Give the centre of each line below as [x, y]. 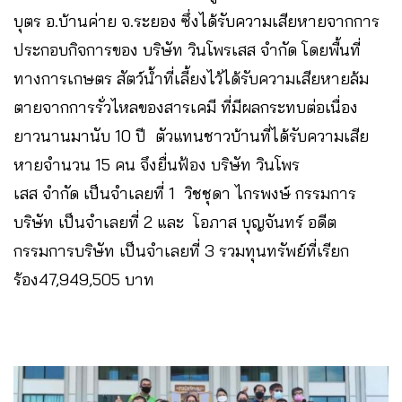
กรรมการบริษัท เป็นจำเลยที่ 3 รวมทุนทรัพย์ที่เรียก [181, 250]
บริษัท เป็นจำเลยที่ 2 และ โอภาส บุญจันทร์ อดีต [175, 222]
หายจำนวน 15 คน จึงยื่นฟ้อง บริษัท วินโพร [157, 164]
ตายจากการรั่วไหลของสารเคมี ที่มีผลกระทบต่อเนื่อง [186, 107]
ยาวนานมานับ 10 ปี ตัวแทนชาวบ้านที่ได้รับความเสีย [191, 135]
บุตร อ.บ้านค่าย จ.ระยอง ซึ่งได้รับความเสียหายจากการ [197, 21]
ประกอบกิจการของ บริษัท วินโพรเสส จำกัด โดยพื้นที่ [187, 49]
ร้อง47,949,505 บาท [86, 279]
